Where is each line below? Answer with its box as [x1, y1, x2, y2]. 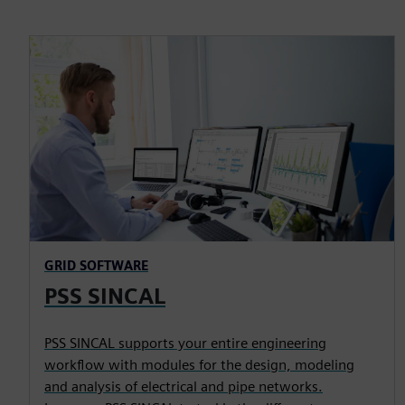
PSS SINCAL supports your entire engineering [44, 334, 326, 352]
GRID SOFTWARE [44, 257, 148, 273]
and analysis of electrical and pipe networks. [44, 377, 323, 395]
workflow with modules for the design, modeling [44, 355, 354, 373]
